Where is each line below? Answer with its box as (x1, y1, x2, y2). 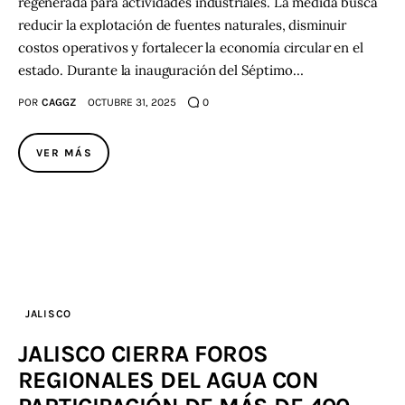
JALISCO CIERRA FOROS (18, 339, 268, 368)
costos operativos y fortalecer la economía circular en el (18, 38, 363, 56)
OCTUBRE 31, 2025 (87, 95, 176, 108)
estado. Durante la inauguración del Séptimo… (18, 61, 304, 79)
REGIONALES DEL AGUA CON (18, 365, 319, 394)
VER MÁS (36, 146, 93, 159)
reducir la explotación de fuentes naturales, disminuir (18, 15, 346, 33)
